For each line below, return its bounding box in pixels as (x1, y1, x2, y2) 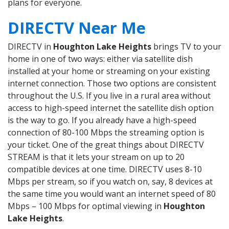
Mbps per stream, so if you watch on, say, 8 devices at (8, 176, 213, 188)
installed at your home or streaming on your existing (8, 65, 210, 77)
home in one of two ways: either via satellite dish (8, 53, 193, 65)
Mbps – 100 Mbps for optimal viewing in (8, 200, 164, 212)
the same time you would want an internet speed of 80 (8, 188, 216, 200)
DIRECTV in (8, 41, 53, 53)
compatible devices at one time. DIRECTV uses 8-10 (8, 164, 202, 175)
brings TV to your (151, 41, 221, 53)
